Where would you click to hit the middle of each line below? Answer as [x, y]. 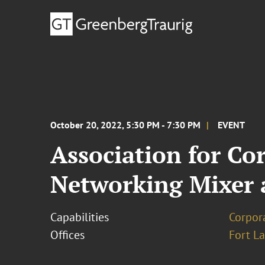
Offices [68, 235]
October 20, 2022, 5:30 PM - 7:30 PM [126, 125]
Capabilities [80, 217]
